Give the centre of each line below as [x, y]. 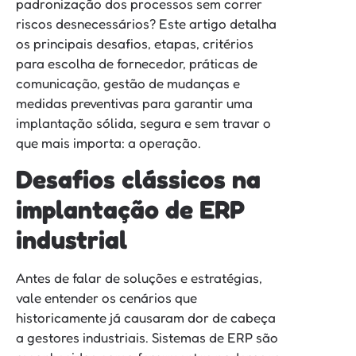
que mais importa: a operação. [108, 143]
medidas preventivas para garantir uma [134, 103]
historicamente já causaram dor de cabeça [146, 317]
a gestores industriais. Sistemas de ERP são [147, 337]
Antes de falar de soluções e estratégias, [139, 277]
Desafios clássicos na [138, 179]
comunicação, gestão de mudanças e [128, 83]
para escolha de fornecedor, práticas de [137, 64]
